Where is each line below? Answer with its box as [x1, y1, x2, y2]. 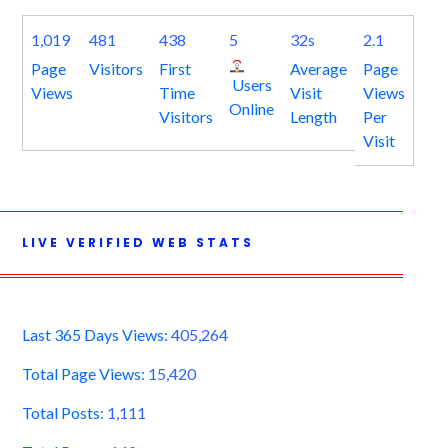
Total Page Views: [21, 364, 148, 384]
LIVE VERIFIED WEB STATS [21, 234, 254, 252]
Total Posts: [21, 403, 107, 423]
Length [289, 107, 337, 127]
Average [289, 59, 347, 79]
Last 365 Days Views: [21, 325, 171, 345]
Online [228, 99, 274, 119]
